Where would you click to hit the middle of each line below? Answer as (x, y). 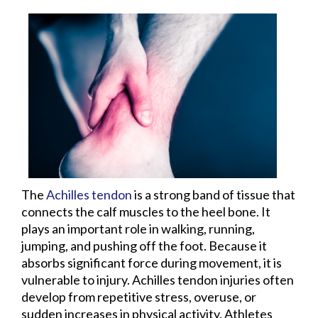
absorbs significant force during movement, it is (152, 262)
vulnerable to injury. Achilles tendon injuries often (158, 279)
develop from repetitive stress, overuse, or (139, 296)
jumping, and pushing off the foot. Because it (144, 245)
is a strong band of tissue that (214, 194)
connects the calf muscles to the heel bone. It (146, 211)
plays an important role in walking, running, (138, 228)
